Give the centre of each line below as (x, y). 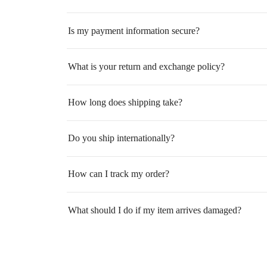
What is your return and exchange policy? (146, 66)
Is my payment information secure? (134, 30)
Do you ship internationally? (121, 138)
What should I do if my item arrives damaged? (155, 210)
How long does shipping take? (125, 103)
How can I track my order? (119, 174)
